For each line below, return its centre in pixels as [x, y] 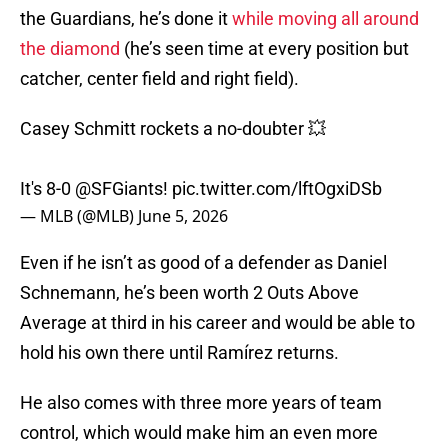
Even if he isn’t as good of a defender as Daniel [203, 263]
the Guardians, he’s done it [126, 19]
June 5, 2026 [183, 216]
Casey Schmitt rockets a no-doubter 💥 [173, 129]
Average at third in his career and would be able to [217, 323]
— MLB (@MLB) [79, 216]
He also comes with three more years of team [201, 403]
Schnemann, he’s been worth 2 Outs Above [189, 293]
